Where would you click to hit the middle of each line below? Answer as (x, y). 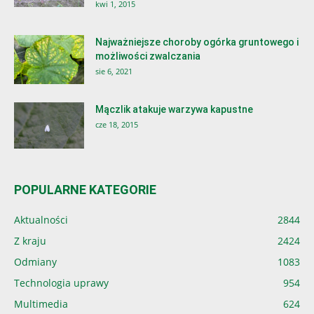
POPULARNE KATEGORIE (85, 189)
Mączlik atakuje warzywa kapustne (174, 109)
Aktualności (41, 219)
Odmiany (35, 261)
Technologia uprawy (61, 282)
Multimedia (41, 303)
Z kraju (30, 240)
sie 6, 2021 (114, 71)
